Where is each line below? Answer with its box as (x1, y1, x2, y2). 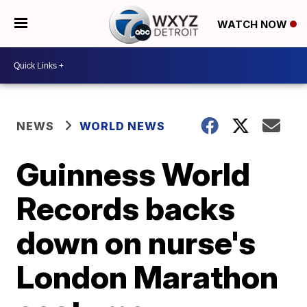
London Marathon (16, 258, 279, 296)
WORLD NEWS (79, 119, 166, 133)
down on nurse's (16, 223, 256, 262)
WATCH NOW (217, 17, 290, 31)
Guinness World (16, 155, 251, 193)
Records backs (16, 189, 236, 228)
